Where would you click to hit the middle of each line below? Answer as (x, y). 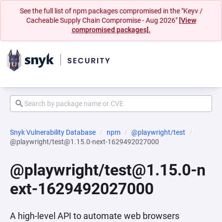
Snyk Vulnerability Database (53, 132)
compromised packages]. (111, 30)
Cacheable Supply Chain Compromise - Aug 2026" (102, 20)
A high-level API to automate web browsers (95, 216)
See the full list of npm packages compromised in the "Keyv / (111, 11)
